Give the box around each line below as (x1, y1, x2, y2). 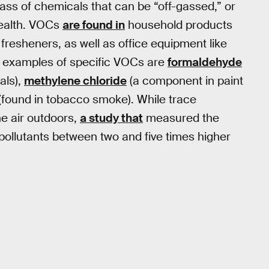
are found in (62, 17, 125, 32)
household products (125, 17, 232, 32)
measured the (143, 110, 219, 125)
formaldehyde (168, 54, 242, 70)
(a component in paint (127, 73, 243, 88)
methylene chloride (24, 73, 127, 88)
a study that (80, 110, 143, 125)
